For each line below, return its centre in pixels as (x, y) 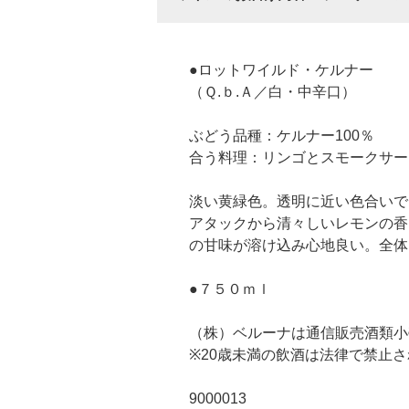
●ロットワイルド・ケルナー (281, 70)
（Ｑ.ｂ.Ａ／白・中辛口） (273, 92)
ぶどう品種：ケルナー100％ (282, 136)
